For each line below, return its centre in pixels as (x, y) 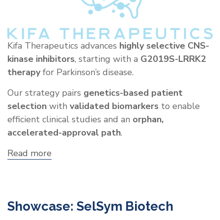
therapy (24, 72)
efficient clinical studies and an (70, 120)
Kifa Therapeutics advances (63, 46)
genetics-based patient (133, 93)
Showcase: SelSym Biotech (90, 206)
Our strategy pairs (45, 93)
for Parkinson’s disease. (87, 72)
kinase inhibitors (41, 59)
